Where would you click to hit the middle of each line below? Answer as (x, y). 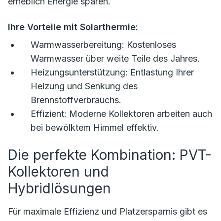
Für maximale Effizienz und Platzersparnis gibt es (108, 212)
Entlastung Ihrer (161, 73)
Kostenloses (150, 45)
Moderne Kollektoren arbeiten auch (139, 114)
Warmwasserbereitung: (77, 45)
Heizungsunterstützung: (79, 73)
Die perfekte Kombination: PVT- (110, 155)
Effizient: (49, 114)
